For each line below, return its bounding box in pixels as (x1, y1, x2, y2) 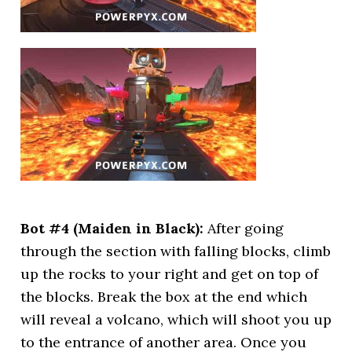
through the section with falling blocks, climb (20, 242, 332, 260)
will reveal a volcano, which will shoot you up (20, 310, 332, 328)
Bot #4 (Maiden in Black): (20, 219, 208, 237)
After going (207, 219, 284, 237)
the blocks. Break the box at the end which (20, 288, 308, 306)
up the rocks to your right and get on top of (20, 265, 319, 283)
